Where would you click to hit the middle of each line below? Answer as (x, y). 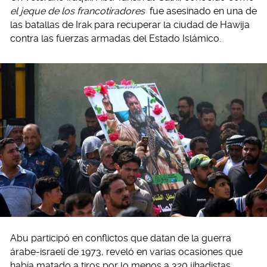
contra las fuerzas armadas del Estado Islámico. (116, 38)
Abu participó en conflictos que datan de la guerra (121, 238)
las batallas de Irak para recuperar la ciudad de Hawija (130, 25)
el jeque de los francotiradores (77, 11)
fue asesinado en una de (202, 11)
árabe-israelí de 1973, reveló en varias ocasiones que (126, 252)
